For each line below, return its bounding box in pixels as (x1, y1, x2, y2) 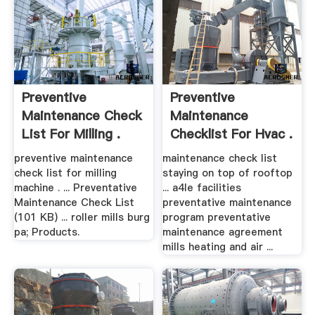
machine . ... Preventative (13, 181, 137, 195)
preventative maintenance (162, 195, 292, 210)
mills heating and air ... (162, 240, 274, 255)
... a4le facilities (162, 181, 242, 195)
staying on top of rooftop (162, 166, 293, 181)
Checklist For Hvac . (170, 124, 293, 143)
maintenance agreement (162, 225, 283, 240)
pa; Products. (13, 225, 79, 240)
